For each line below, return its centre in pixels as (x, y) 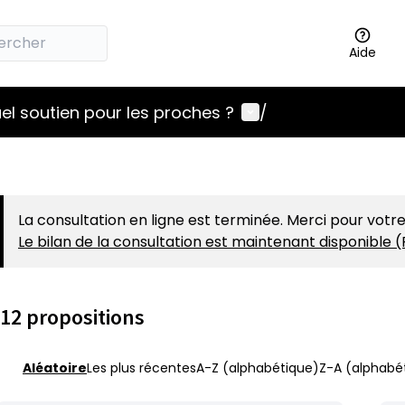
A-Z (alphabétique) (258, 368)
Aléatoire (55, 368)
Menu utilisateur (309, 111)
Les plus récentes (141, 368)
